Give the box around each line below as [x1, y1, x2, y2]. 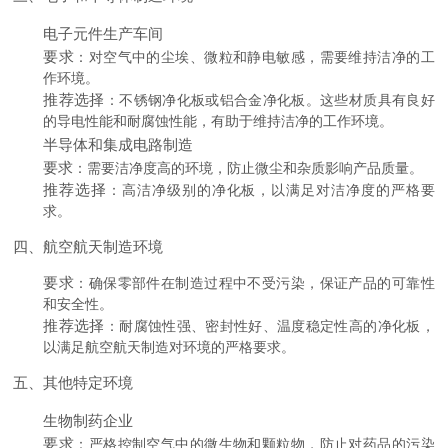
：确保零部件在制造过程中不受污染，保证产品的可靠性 [74, 275, 435, 291]
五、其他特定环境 [13, 374, 134, 391]
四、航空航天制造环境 [13, 238, 164, 255]
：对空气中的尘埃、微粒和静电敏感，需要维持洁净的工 [74, 49, 435, 65]
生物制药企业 [43, 412, 134, 429]
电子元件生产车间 [43, 25, 164, 42]
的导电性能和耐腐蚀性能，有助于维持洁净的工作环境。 [43, 113, 394, 129]
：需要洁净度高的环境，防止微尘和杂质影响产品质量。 [73, 160, 424, 176]
